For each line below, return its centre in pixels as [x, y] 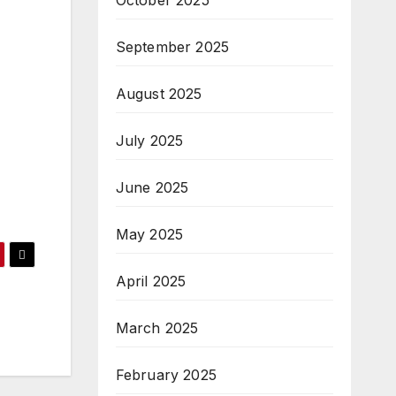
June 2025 [152, 187]
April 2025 [151, 281]
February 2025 [166, 375]
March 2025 [157, 328]
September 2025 [172, 47]
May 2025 [149, 234]
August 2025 [159, 94]
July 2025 [149, 141]
